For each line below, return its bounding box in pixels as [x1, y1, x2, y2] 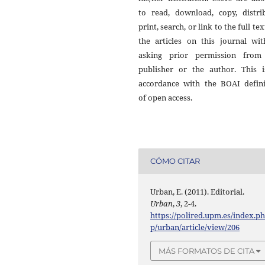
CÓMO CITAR [150, 156, 201, 166]
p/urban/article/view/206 [150, 221, 240, 232]
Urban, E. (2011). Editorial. [150, 186, 245, 197]
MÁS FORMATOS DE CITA [159, 245, 255, 256]
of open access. [138, 92, 192, 103]
